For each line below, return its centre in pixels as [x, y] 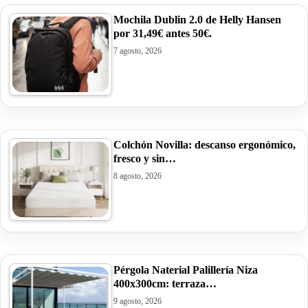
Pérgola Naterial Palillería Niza [186, 269]
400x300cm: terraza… [165, 283]
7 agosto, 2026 [137, 51]
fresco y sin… [145, 158]
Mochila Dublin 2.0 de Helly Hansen [197, 19]
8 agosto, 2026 [137, 176]
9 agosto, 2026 [137, 301]
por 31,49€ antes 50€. [163, 33]
